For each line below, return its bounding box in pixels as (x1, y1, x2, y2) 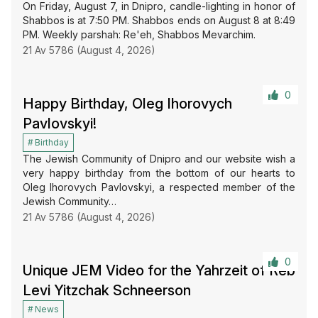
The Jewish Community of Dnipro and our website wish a (23, 153, 295, 165)
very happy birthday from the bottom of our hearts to (23, 167, 295, 180)
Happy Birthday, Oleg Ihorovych (23, 95, 232, 113)
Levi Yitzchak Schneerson (23, 282, 191, 300)
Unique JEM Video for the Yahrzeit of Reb (23, 262, 295, 280)
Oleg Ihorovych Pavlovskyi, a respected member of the (23, 181, 295, 194)
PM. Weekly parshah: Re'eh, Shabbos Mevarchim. (23, 28, 256, 41)
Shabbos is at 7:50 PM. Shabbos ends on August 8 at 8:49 (23, 14, 295, 27)
